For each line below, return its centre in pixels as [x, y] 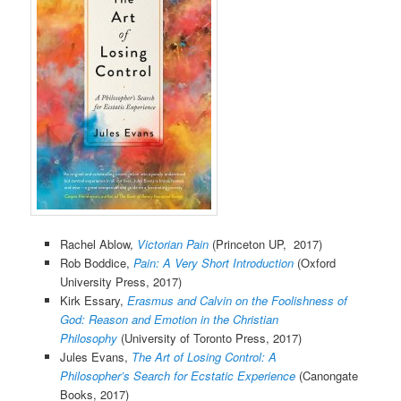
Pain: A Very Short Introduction [213, 262]
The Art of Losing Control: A [204, 356]
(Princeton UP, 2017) [265, 243]
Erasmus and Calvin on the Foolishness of [237, 300]
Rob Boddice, [96, 262]
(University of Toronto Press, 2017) [209, 337]
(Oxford [314, 262]
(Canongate [328, 375]
